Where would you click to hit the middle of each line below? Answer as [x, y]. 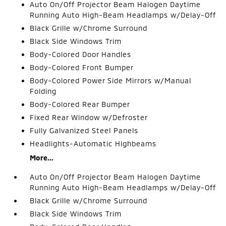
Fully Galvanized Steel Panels [84, 130]
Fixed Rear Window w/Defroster [89, 117]
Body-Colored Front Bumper [82, 67]
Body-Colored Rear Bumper [80, 104]
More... [42, 157]
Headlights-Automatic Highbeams [93, 143]
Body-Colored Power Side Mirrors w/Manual [111, 80]
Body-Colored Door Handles [81, 54]
